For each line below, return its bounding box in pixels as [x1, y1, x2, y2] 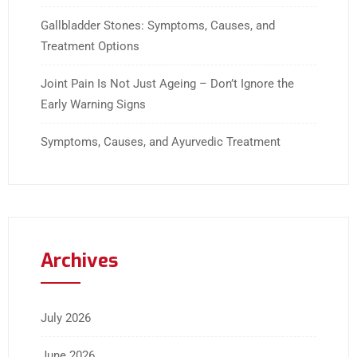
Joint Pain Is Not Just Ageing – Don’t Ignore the [41, 76, 294, 92]
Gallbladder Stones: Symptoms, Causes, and [41, 18, 275, 33]
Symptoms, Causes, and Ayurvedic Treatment [41, 135, 280, 150]
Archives [41, 248, 118, 274]
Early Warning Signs [41, 97, 146, 112]
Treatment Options [41, 39, 139, 54]
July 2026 [41, 311, 91, 326]
